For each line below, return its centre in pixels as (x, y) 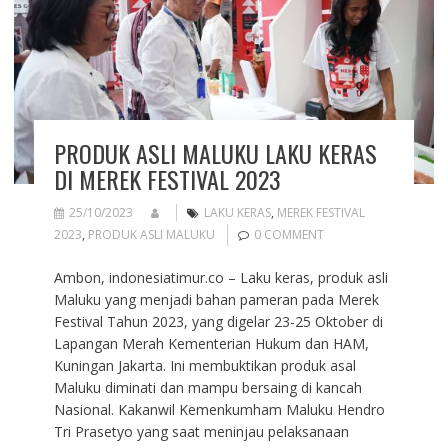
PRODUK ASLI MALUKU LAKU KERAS (215, 152)
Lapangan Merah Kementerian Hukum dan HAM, (211, 343)
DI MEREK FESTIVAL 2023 (167, 178)
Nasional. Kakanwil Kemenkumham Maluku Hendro (219, 409)
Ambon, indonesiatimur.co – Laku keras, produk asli (220, 277)
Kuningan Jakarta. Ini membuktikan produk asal (204, 365)
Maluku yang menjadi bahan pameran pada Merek (216, 299)
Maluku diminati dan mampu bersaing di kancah (207, 387)
